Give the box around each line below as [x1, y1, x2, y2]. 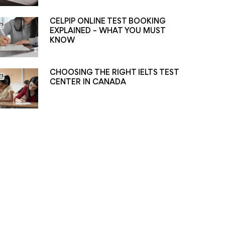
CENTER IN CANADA [49, 79, 126, 86]
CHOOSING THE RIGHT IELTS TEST [49, 69, 179, 76]
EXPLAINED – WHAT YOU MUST [49, 28, 165, 35]
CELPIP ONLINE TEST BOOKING [49, 18, 166, 25]
